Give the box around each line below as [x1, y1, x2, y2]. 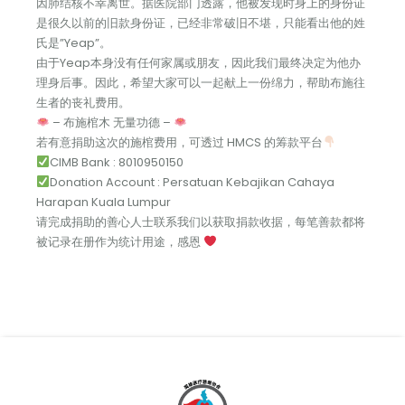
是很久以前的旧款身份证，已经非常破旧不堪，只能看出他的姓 [36, 14, 365, 32]
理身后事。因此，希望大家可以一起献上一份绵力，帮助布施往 [36, 73, 365, 91]
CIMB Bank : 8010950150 [49, 153, 184, 171]
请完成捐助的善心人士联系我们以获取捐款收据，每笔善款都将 [36, 212, 365, 231]
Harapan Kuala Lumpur [36, 193, 171, 211]
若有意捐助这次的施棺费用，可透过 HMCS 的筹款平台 [36, 133, 323, 151]
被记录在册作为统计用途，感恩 [36, 232, 203, 250]
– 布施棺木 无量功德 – [49, 113, 174, 131]
